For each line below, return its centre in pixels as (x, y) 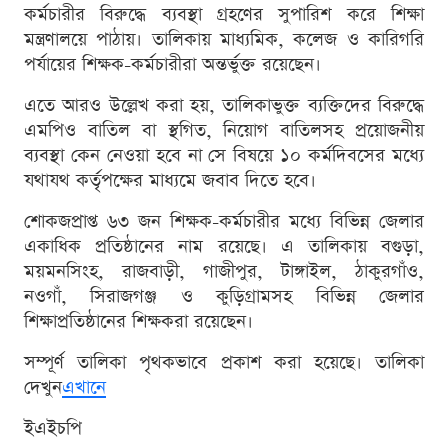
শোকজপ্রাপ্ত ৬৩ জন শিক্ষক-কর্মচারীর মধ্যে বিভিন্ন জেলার (224, 221)
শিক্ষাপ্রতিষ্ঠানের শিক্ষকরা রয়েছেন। (138, 321)
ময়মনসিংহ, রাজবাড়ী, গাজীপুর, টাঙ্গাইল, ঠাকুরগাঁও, (224, 271)
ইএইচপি (53, 428)
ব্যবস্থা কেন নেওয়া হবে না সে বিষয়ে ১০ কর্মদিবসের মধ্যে (224, 155)
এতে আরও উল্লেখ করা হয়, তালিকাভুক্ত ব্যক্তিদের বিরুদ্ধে (224, 105)
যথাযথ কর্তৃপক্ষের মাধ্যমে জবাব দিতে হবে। (170, 180)
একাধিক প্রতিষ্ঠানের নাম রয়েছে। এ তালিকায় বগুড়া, (224, 246)
